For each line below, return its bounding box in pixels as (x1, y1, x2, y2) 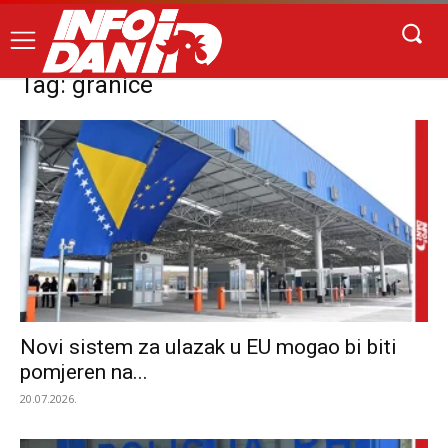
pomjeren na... (20, 359, 148, 384)
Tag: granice (20, 71, 153, 100)
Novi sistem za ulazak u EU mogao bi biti (20, 334, 397, 359)
